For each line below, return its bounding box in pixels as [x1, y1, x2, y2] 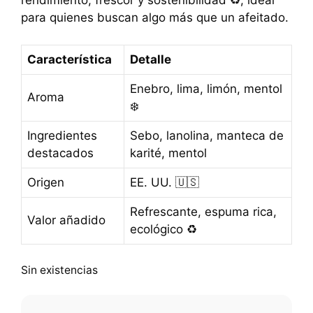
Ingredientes [27, 128, 97, 143]
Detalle [130, 52, 171, 66]
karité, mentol [130, 145, 207, 160]
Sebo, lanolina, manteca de [130, 128, 284, 143]
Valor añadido [27, 212, 105, 227]
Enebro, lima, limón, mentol [130, 81, 282, 96]
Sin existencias [21, 263, 98, 277]
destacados [27, 145, 94, 160]
